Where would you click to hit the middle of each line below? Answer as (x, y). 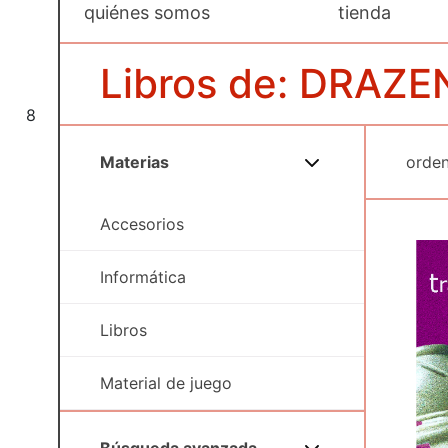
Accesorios (142, 224)
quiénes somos (147, 12)
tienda (365, 12)
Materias (134, 162)
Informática (143, 277)
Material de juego (166, 383)
